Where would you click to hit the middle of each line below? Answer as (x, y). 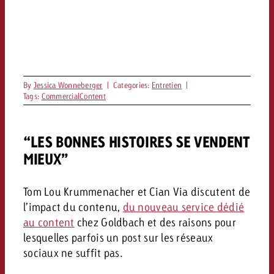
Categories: (132, 85)
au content (49, 222)
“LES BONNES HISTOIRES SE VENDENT (136, 142)
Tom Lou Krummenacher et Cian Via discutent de (137, 191)
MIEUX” (46, 159)
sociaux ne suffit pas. (73, 252)
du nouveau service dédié (183, 206)
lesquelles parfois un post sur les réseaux (118, 237)
